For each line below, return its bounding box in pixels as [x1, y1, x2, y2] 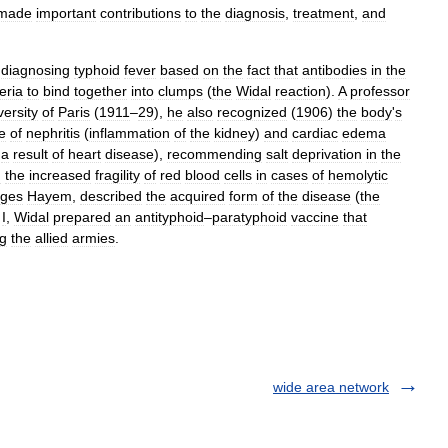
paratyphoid [212, 209, 287, 225]
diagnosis [225, 5, 285, 21]
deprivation [292, 146, 362, 162]
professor [350, 83, 410, 99]
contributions [100, 5, 181, 21]
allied [35, 230, 68, 246]
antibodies [302, 62, 367, 78]
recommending [167, 146, 262, 162]
